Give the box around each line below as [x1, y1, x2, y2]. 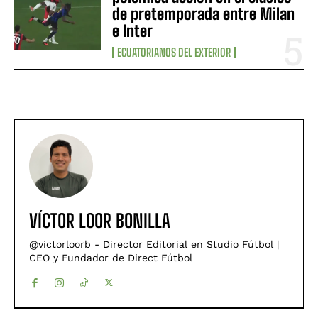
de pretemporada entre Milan [112, 4, 295, 23]
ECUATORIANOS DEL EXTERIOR [117, 45, 231, 59]
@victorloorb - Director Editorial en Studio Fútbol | [29, 238, 279, 250]
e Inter [112, 21, 153, 40]
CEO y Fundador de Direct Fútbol [29, 251, 192, 263]
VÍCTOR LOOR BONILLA [29, 209, 170, 232]
